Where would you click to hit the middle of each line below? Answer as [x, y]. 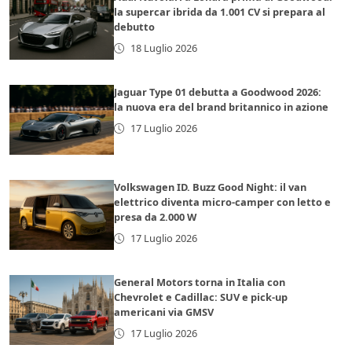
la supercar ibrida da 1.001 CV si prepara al [220, 12]
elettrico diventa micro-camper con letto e [223, 202]
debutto [135, 27]
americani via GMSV [164, 312]
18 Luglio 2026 [163, 48]
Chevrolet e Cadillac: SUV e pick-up [201, 297]
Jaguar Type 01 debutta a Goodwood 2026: [218, 92]
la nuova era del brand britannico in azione [222, 107]
